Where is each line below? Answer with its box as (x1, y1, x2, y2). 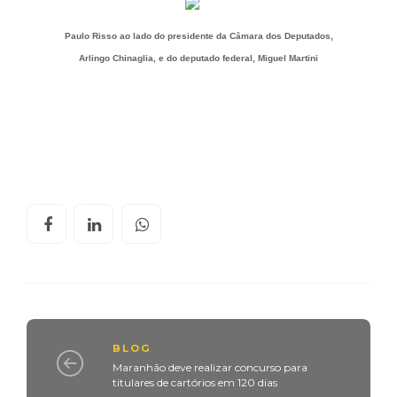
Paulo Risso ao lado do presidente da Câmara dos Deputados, (64, 31, 333, 41)
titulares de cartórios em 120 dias (113, 375, 277, 389)
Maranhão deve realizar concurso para (113, 360, 307, 374)
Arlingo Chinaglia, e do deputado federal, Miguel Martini (79, 53, 318, 63)
